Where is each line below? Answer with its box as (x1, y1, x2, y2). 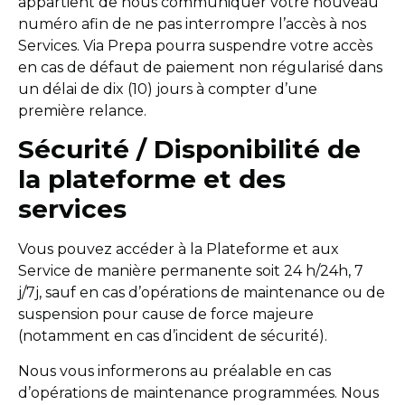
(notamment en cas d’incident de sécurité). (18, 327, 327, 345)
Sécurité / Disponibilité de (18, 134, 361, 165)
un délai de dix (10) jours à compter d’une (18, 80, 317, 99)
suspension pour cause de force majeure (18, 306, 314, 324)
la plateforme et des (18, 164, 286, 195)
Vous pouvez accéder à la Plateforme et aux (18, 240, 339, 259)
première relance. (18, 102, 146, 120)
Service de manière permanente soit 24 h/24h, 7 (18, 262, 363, 280)
